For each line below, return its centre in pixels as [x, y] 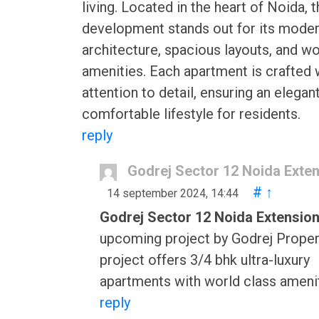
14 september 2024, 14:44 [173, 193]
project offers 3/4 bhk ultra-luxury [205, 260]
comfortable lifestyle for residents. [191, 114]
